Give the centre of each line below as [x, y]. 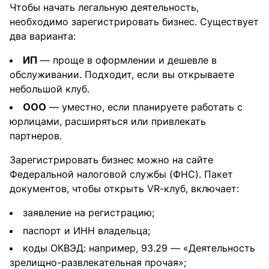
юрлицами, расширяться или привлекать [108, 122]
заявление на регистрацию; [89, 213]
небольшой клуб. [50, 89]
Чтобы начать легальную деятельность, [104, 8]
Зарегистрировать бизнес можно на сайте [111, 160]
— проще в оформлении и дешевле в [127, 60]
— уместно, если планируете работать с [144, 107]
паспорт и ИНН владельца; [86, 230]
